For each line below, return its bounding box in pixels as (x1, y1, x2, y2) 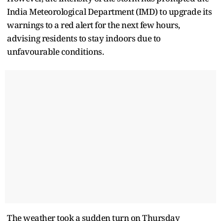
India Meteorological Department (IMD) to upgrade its (7, 5, 212, 17)
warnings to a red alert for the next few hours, (7, 19, 180, 31)
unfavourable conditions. (7, 45, 104, 57)
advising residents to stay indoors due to (7, 32, 161, 44)
